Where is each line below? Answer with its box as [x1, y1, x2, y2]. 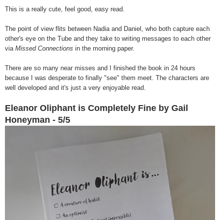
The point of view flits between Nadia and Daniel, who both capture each [5, 25, 210, 33]
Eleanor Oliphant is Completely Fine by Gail [5, 103, 188, 113]
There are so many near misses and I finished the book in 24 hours [5, 64, 195, 72]
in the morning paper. [75, 45, 135, 53]
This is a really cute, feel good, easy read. [5, 5, 127, 13]
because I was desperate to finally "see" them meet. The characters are [5, 74, 209, 82]
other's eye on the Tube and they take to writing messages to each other [5, 35, 211, 43]
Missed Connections [15, 45, 75, 53]
